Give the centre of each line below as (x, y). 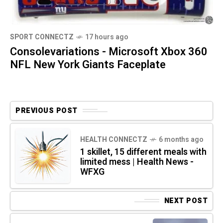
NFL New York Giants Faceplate (88, 64)
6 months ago (181, 139)
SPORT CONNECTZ (42, 37)
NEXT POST (186, 201)
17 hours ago (107, 37)
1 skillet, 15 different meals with (143, 152)
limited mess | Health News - (137, 162)
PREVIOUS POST (47, 111)
